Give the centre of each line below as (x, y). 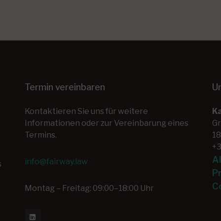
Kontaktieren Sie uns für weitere (86, 111)
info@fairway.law (56, 162)
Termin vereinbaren (65, 87)
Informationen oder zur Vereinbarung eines (107, 123)
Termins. (41, 135)
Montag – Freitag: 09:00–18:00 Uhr (89, 188)
